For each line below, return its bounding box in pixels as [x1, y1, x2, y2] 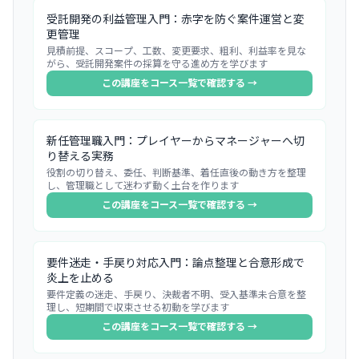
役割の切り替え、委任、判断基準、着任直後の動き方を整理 [46, 167, 306, 179]
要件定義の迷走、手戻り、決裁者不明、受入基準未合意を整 [46, 288, 306, 301]
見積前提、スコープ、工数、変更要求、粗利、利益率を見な [46, 45, 306, 57]
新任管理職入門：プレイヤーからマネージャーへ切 [46, 134, 305, 147]
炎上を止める [46, 271, 114, 284]
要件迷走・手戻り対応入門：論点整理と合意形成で [46, 256, 305, 269]
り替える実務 [46, 149, 114, 163]
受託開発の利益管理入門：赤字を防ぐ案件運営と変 [46, 12, 305, 26]
